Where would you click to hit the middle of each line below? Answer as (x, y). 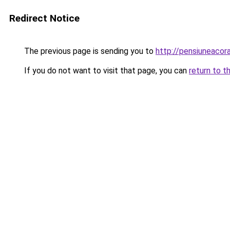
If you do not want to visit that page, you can (106, 71)
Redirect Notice (44, 18)
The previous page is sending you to (89, 51)
